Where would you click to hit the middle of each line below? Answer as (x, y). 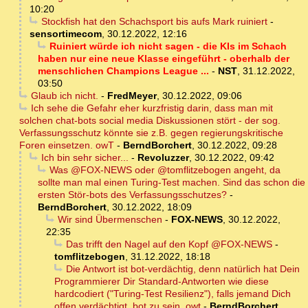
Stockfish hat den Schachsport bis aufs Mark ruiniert (154, 22)
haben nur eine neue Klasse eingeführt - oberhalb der (164, 59)
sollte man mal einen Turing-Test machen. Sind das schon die (172, 183)
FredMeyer (132, 96)
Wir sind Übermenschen (110, 220)
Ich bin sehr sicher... (85, 158)
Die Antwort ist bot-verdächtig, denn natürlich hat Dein (183, 269)
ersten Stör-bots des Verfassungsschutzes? (132, 195)
